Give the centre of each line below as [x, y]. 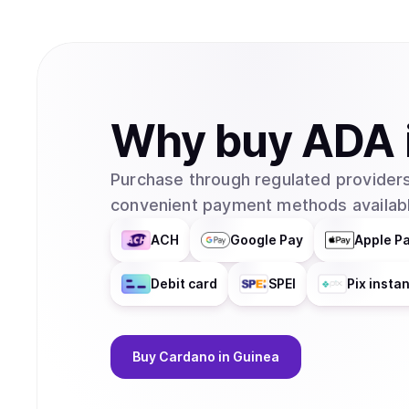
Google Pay [267, 240]
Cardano [187, 357]
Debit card [184, 283]
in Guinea [249, 357]
